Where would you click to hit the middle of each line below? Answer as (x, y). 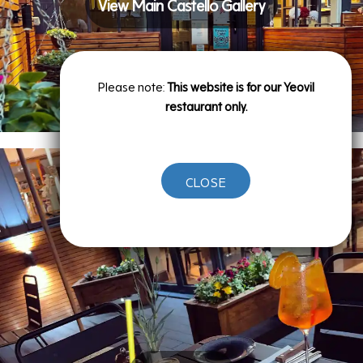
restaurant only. (206, 104)
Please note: (132, 85)
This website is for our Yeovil (240, 85)
